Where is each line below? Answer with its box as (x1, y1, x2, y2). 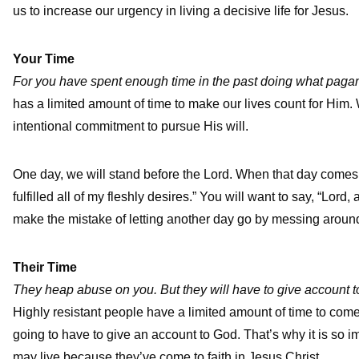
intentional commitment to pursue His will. (13, 119, 248, 133)
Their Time (13, 260, 77, 274)
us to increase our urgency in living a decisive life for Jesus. (13, 3, 349, 18)
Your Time (13, 51, 75, 66)
